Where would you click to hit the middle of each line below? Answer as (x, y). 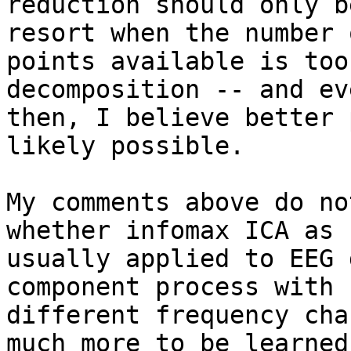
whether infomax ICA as (170, 231)
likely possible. (125, 146)
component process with (170, 287)
